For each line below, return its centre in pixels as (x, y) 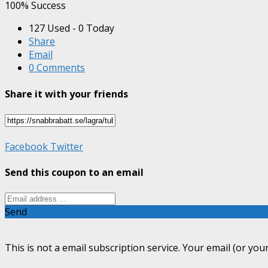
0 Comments (57, 68)
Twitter (66, 146)
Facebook (26, 146)
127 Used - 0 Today (71, 28)
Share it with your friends (66, 94)
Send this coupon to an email (74, 173)
